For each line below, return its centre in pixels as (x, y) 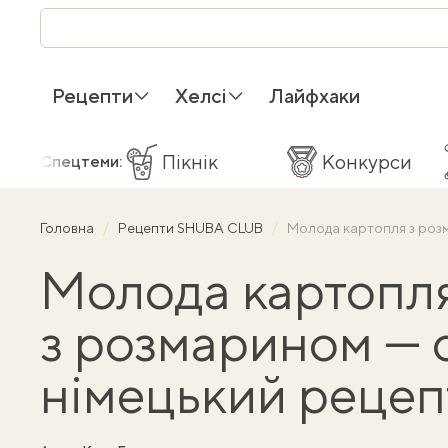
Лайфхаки (314, 95)
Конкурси (367, 161)
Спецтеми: (81, 161)
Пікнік (190, 161)
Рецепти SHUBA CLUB (192, 228)
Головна (68, 228)
